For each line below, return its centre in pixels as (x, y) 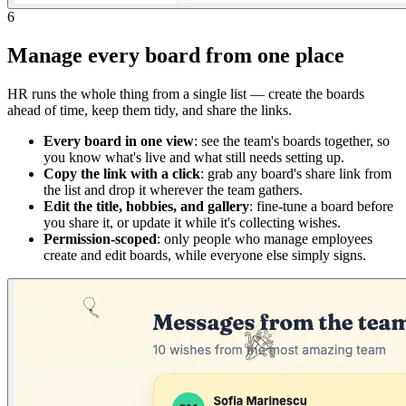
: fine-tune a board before (321, 206)
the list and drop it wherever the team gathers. (173, 190)
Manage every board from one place (176, 56)
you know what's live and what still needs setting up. (194, 157)
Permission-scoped (100, 239)
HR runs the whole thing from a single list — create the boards (186, 94)
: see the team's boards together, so (292, 141)
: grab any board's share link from (296, 174)
